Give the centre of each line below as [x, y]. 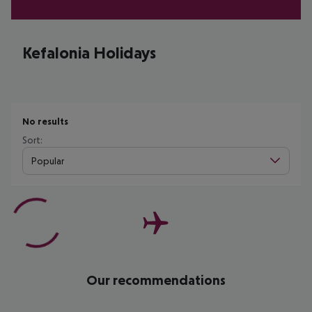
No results [45, 121]
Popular [48, 161]
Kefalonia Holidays [89, 53]
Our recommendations [156, 280]
